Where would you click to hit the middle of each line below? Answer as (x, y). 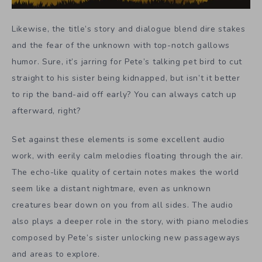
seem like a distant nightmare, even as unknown (111, 188)
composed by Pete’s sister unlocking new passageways (126, 237)
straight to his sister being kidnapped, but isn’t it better (126, 78)
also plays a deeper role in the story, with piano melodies (130, 221)
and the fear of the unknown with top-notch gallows (121, 46)
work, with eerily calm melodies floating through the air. (127, 156)
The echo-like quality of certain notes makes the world (125, 172)
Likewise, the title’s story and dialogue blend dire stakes (129, 29)
